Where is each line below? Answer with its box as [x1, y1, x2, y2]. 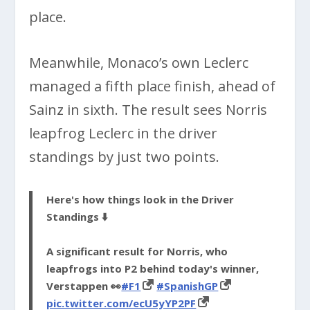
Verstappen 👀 [46, 279, 122, 293]
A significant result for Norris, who [46, 244, 228, 259]
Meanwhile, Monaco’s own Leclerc [29, 53, 249, 73]
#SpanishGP [156, 279, 219, 293]
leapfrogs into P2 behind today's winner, [46, 262, 259, 276]
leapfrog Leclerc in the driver [29, 124, 218, 143]
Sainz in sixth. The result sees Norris [29, 100, 268, 120]
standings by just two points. [29, 147, 220, 167]
